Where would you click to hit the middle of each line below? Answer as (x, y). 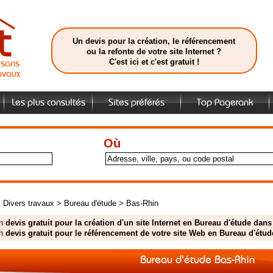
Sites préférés (136, 103)
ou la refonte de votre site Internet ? (154, 51)
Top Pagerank (225, 103)
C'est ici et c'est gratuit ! (154, 62)
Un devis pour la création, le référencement (154, 41)
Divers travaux (28, 203)
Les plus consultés (48, 103)
